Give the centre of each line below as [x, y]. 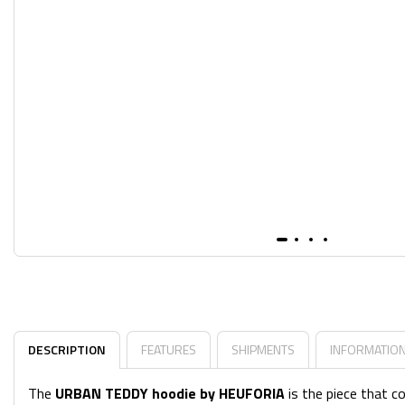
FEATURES [169, 349]
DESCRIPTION [67, 349]
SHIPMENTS [263, 349]
